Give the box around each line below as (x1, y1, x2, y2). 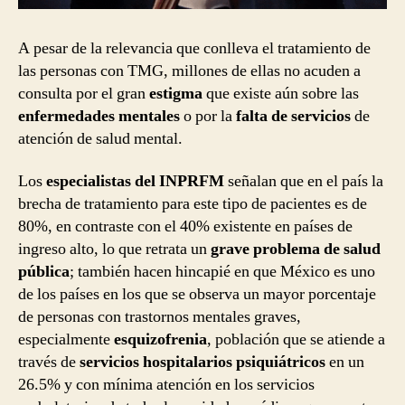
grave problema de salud (211, 239, 381, 260)
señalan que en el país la (224, 171, 383, 193)
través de (18, 352, 76, 373)
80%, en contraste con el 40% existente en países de (18, 216, 353, 238)
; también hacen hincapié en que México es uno (70, 261, 375, 283)
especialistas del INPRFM (42, 171, 224, 193)
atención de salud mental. (18, 127, 183, 149)
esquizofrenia (114, 329, 207, 351)
